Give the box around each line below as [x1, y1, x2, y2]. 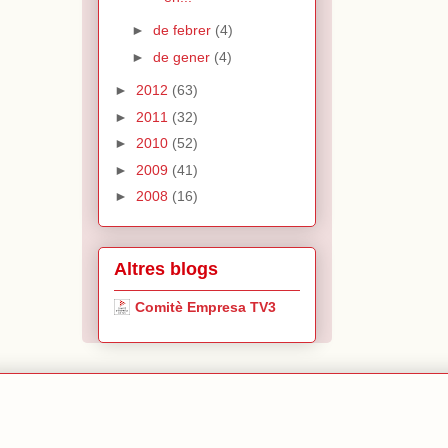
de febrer [152, 22, 215, 39]
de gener [152, 48, 214, 65]
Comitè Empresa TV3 [135, 299, 276, 316]
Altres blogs [114, 259, 218, 280]
